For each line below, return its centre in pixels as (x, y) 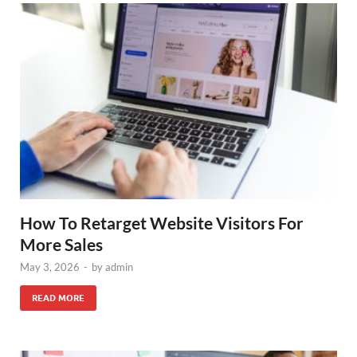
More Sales (61, 245)
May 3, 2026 (50, 267)
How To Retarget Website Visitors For (162, 223)
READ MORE (58, 298)
